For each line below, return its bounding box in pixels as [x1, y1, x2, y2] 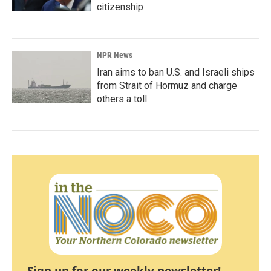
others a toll [97, 93, 147, 105]
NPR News [97, 50, 132, 60]
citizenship [97, 1, 143, 13]
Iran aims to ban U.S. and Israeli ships [97, 67, 255, 78]
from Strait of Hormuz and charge [97, 80, 237, 91]
